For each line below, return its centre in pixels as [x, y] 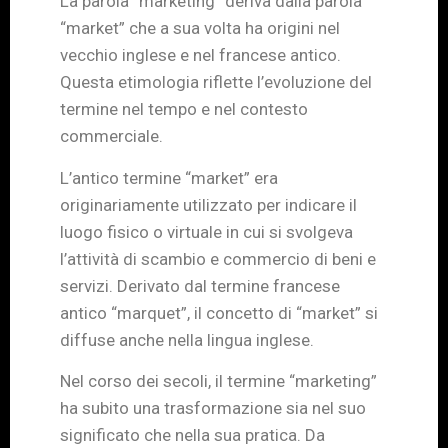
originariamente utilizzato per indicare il [208, 204]
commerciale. [111, 136]
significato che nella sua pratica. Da [192, 435]
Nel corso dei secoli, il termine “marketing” [218, 381]
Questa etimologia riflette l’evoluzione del [216, 82]
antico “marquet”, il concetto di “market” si [219, 312]
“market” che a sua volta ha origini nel [200, 28]
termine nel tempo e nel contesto [184, 109]
